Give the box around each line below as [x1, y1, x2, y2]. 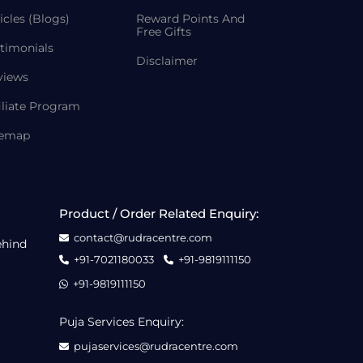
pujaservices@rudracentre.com [74, 340, 238, 352]
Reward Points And [136, 11, 245, 26]
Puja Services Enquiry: [59, 314, 184, 329]
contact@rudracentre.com [74, 231, 212, 244]
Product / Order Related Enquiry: [59, 206, 258, 221]
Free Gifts [136, 24, 191, 39]
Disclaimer [136, 53, 198, 68]
